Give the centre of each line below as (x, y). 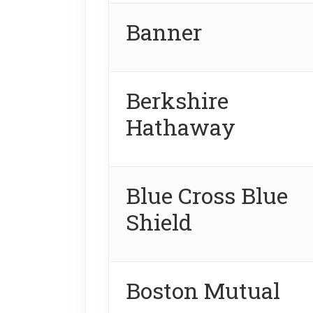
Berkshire (177, 100)
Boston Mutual (203, 290)
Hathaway (181, 126)
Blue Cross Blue (207, 195)
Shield (159, 221)
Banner (164, 31)
